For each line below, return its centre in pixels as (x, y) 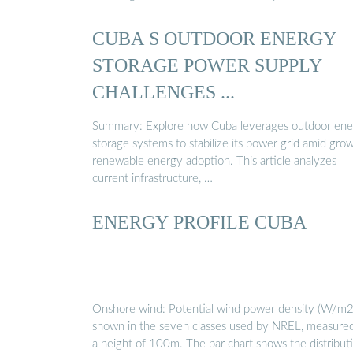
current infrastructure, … (152, 178)
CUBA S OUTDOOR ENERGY (214, 39)
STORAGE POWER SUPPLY (207, 65)
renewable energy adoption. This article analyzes (214, 161)
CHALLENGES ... (163, 92)
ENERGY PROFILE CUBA (199, 221)
